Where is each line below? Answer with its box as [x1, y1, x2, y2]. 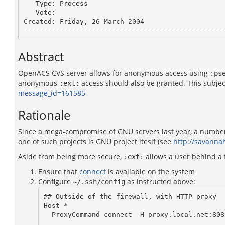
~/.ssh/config [73, 178, 125, 186]
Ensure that [38, 167, 79, 176]
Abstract [18, 48, 64, 65]
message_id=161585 [18, 88, 85, 98]
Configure [38, 177, 73, 186]
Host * [43, 201, 68, 209]
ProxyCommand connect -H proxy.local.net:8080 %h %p [43, 210, 52, 218]
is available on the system [106, 167, 195, 176]
